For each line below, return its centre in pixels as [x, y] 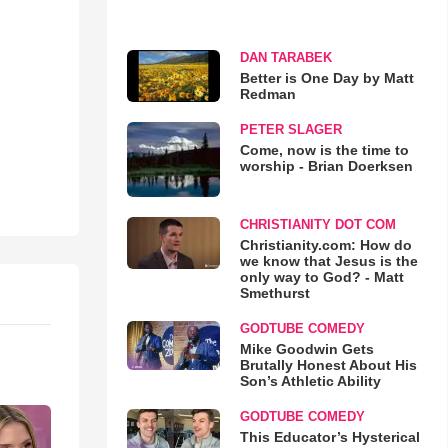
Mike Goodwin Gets [306, 349]
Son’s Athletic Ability [310, 381]
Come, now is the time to [324, 149]
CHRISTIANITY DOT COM [317, 225]
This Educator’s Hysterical [329, 437]
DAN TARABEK [285, 57]
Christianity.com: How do [325, 245]
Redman [267, 93]
